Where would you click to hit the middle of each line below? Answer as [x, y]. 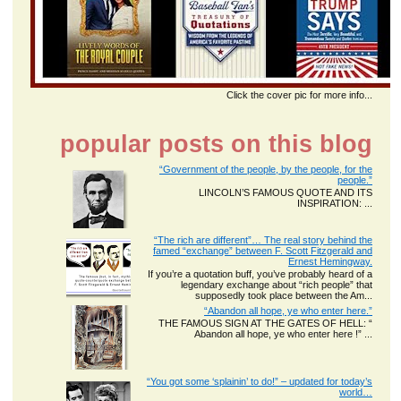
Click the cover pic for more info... [299, 95]
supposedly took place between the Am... [284, 296]
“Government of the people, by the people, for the [266, 170]
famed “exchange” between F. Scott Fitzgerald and [263, 251]
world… [356, 392]
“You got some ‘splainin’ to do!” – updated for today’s [260, 382]
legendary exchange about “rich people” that [277, 285]
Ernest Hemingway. [330, 262]
